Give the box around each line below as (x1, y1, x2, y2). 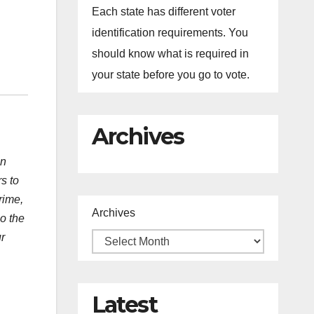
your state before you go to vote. (91, 69, 250, 81)
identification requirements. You (91, 27, 248, 39)
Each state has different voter (91, 6, 235, 18)
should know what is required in (91, 48, 249, 60)
